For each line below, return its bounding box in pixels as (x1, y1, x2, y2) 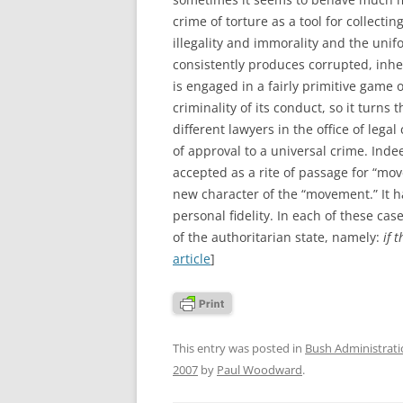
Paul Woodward (217, 361, 302, 378)
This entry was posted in (173, 339, 305, 356)
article (173, 249, 210, 267)
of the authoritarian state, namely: (173, 228, 383, 246)
